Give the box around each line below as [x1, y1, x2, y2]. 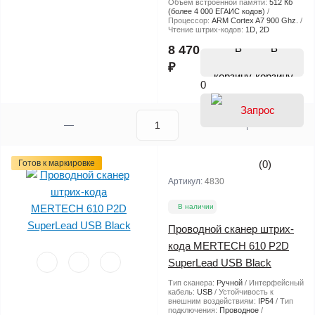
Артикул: [168, 176, 205, 187]
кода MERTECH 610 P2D [168, 240, 289, 252]
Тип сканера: [168, 278, 217, 288]
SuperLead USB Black [168, 257, 271, 269]
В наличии [178, 202, 214, 211]
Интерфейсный [249, 278, 304, 288]
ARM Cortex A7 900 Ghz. [212, 16, 298, 25]
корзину [255, 70, 293, 83]
